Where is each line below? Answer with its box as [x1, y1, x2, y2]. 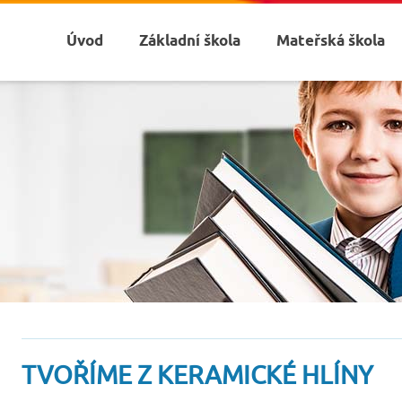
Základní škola [139, 31, 240, 52]
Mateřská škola [276, 31, 385, 52]
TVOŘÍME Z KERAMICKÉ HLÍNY [22, 360, 373, 391]
